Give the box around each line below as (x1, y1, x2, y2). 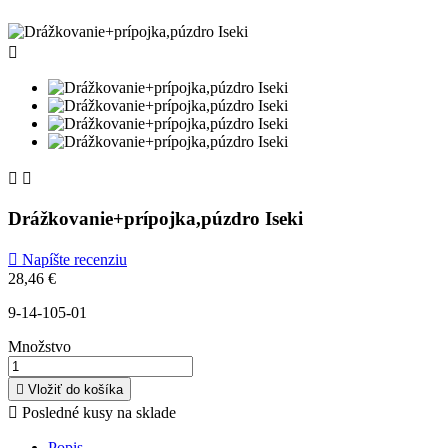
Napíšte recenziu (18, 251, 127, 269)
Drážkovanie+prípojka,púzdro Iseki (8, 207, 303, 229)
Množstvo (8, 338, 71, 356)
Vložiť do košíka (28, 382, 123, 398)
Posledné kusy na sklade (18, 404, 176, 422)
